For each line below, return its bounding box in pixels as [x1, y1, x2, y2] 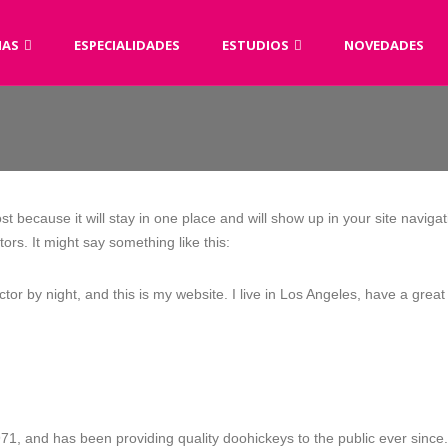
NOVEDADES [344, 36, 424, 54]
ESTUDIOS [222, 36, 289, 54]
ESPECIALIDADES [74, 36, 180, 54]
